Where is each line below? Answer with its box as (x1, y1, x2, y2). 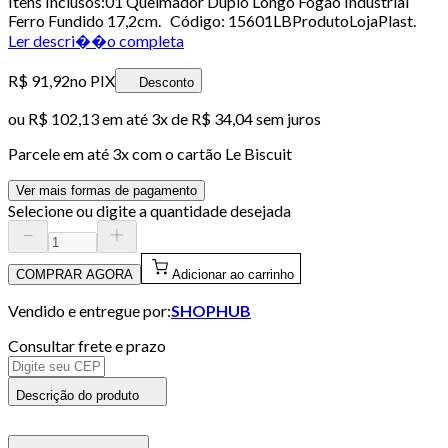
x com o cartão (121, 143, 225, 163)
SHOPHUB (171, 300, 251, 320)
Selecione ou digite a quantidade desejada (8, 200, 291, 220)
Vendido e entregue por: (8, 300, 171, 320)
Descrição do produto (16, 387, 139, 403)
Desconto (139, 74, 194, 90)
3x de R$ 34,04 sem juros (151, 108, 321, 128)
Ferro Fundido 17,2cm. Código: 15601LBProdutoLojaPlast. (8, 10, 416, 30)
